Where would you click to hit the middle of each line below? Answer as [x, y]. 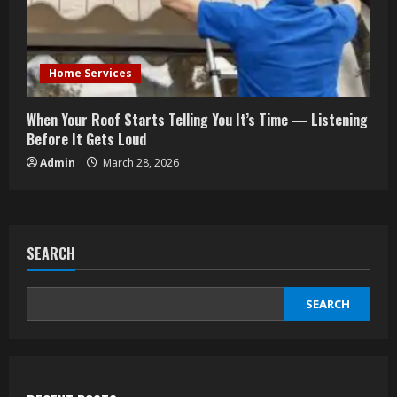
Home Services [90, 74]
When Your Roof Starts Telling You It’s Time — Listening [197, 120]
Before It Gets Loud [86, 140]
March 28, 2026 [140, 163]
